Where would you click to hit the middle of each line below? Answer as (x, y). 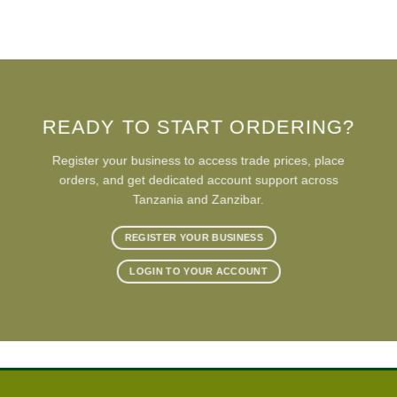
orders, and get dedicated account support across (198, 179)
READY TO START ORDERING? (198, 128)
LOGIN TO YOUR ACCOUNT (198, 271)
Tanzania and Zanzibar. (198, 199)
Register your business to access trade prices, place (198, 160)
